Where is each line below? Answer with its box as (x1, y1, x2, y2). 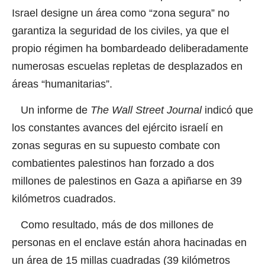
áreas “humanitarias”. (12, 77, 112, 90)
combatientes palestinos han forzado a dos (12, 157, 214, 170)
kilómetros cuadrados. (12, 193, 116, 205)
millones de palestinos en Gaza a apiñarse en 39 (12, 175, 242, 188)
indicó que (202, 104, 253, 117)
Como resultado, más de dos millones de (12, 219, 214, 231)
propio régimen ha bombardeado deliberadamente (12, 42, 248, 54)
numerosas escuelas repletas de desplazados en (12, 60, 243, 72)
